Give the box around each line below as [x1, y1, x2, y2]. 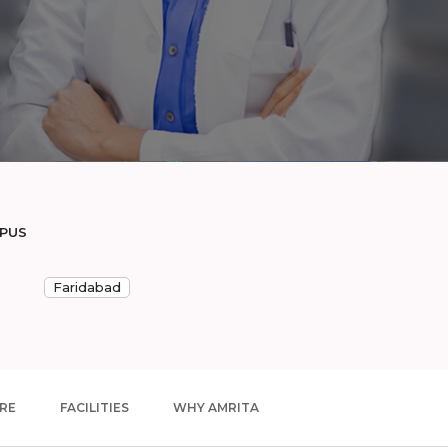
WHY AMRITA [173, 400, 259, 415]
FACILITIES [60, 400, 129, 415]
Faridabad [53, 279, 121, 295]
